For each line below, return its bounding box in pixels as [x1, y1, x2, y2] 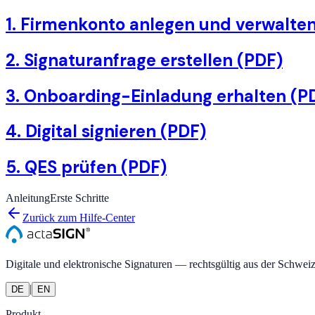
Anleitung [6, 192, 50, 205]
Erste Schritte [50, 192, 109, 205]
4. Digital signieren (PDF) [6, 120, 206, 143]
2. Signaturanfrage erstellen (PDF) [6, 49, 283, 71]
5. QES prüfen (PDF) [6, 156, 167, 179]
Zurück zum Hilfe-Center [22, 212, 135, 224]
